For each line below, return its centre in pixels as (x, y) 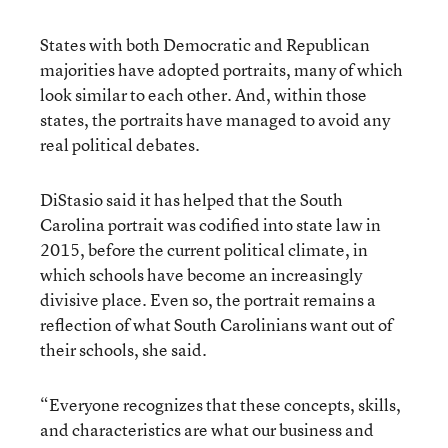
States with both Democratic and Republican (205, 44)
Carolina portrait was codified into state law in (210, 224)
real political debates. (120, 144)
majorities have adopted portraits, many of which (221, 69)
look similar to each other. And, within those (203, 94)
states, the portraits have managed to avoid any (215, 119)
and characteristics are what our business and (207, 429)
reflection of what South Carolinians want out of (216, 324)
